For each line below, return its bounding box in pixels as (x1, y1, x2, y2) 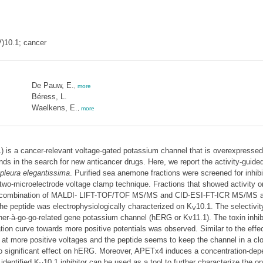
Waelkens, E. (31, 103, 77, 112)
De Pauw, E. (31, 81, 74, 90)
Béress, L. (31, 92, 67, 101)
